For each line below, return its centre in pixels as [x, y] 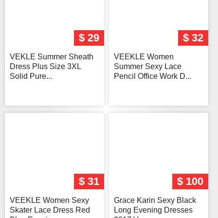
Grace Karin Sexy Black [155, 200]
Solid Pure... [31, 76]
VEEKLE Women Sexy [49, 200]
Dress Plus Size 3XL [45, 67]
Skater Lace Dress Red [50, 210]
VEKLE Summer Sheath [52, 57]
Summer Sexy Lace [148, 67]
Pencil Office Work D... [153, 76]
